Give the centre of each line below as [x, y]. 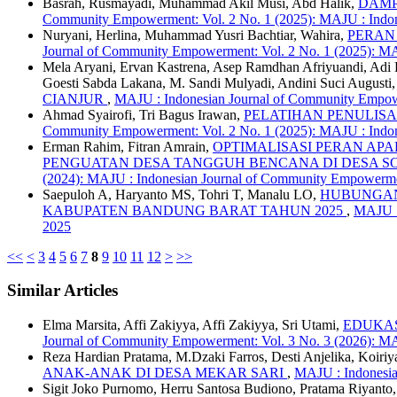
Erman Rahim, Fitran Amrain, [128, 146]
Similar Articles [62, 291]
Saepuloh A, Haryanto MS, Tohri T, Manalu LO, [181, 194]
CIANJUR [75, 98]
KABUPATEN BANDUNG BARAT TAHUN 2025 [195, 210]
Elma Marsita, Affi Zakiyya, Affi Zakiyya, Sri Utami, [193, 325]
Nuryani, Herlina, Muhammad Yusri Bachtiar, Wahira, [195, 35]
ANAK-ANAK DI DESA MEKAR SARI [165, 373]
